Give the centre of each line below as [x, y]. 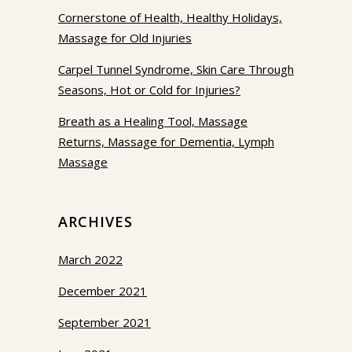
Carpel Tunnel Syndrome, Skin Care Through [176, 70]
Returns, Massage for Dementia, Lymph [166, 142]
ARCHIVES [95, 222]
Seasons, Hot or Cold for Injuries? [149, 90]
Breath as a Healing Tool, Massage [153, 121]
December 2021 [103, 291]
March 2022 [90, 260]
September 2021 [104, 323]
